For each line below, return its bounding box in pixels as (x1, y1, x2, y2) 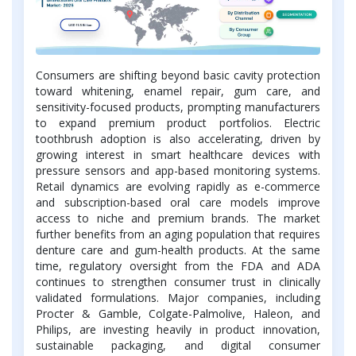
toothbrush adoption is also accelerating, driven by (36, 130, 320, 146)
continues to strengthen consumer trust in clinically (36, 273, 320, 289)
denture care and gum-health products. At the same (36, 242, 320, 257)
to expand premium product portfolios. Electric (36, 114, 320, 130)
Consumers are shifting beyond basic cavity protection (36, 67, 320, 83)
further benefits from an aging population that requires (36, 226, 320, 242)
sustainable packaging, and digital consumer (36, 337, 320, 353)
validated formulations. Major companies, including (36, 289, 320, 305)
